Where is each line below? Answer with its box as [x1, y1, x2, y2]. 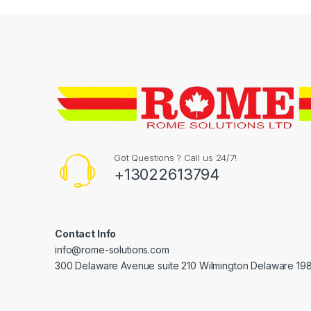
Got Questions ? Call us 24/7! [113, 151, 237, 163]
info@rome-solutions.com [55, 243, 169, 255]
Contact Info [55, 227, 117, 239]
